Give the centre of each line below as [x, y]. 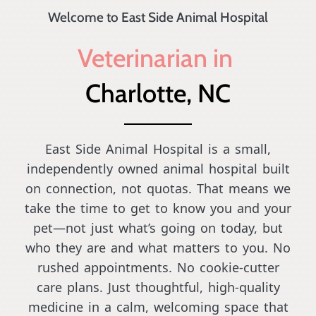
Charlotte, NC [158, 93]
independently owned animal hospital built [158, 169]
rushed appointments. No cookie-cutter [158, 268]
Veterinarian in [158, 57]
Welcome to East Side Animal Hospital [158, 18]
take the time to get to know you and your [158, 208]
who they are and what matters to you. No [158, 248]
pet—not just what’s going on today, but [158, 228]
